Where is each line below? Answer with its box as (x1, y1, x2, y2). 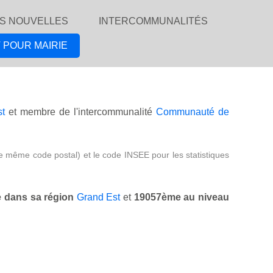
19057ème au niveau (133, 192, 230, 203)
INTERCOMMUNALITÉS (99, 16, 208, 26)
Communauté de (156, 107, 230, 118)
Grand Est (76, 192, 121, 203)
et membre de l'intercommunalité (5, 107, 157, 118)
